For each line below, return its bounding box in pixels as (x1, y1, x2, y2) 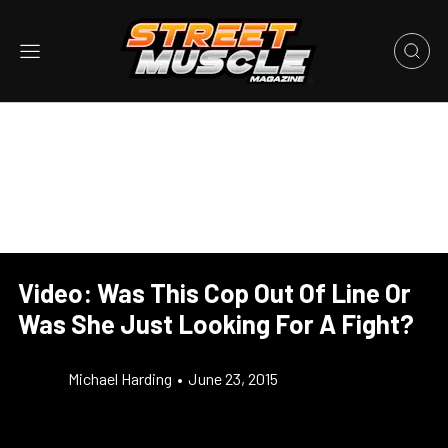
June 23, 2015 (188, 369, 278, 388)
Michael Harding (68, 369, 172, 388)
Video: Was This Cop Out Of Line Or (18, 277, 411, 308)
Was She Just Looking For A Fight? (18, 308, 414, 339)
